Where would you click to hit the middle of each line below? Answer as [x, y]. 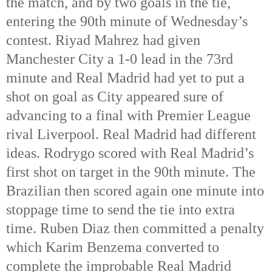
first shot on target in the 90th [93, 172]
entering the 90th [56, 22]
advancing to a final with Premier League [128, 116]
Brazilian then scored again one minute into [135, 191]
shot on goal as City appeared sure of [115, 97]
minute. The [218, 172]
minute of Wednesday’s [177, 22]
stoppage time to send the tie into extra [121, 210]
